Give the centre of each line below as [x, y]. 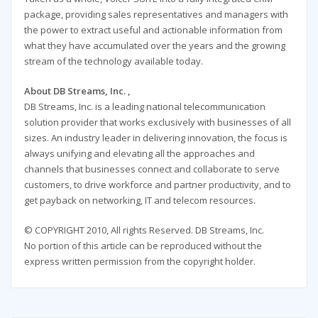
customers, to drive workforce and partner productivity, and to [157, 185]
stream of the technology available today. [113, 61]
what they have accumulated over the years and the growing [154, 45]
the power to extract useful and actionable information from [153, 29]
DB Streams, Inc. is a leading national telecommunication [144, 107]
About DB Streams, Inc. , [77, 91]
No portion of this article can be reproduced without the [143, 246]
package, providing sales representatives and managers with [156, 14]
